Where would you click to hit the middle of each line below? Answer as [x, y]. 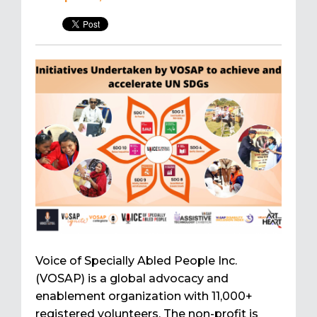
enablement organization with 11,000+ [144, 296]
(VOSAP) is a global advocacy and [132, 279]
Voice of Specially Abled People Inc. [136, 261]
